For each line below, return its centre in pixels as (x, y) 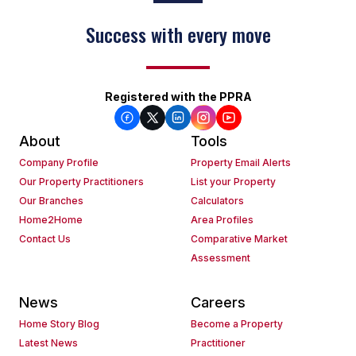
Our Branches (51, 201)
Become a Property (237, 324)
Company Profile (59, 163)
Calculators (217, 201)
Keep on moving (178, 35)
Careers (218, 303)
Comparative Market (239, 239)
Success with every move (178, 35)
